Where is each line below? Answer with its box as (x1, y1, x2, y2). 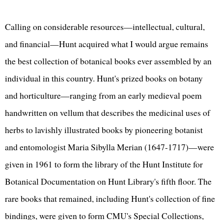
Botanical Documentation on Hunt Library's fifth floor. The (5, 175, 212, 187)
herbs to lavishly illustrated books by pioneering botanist (5, 123, 203, 136)
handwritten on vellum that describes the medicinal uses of (5, 106, 210, 118)
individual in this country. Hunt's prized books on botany (5, 72, 203, 84)
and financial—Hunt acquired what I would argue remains (5, 37, 208, 50)
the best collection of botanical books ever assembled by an (5, 55, 212, 67)
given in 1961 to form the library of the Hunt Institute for (5, 158, 203, 170)
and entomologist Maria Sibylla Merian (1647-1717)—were (5, 140, 214, 153)
